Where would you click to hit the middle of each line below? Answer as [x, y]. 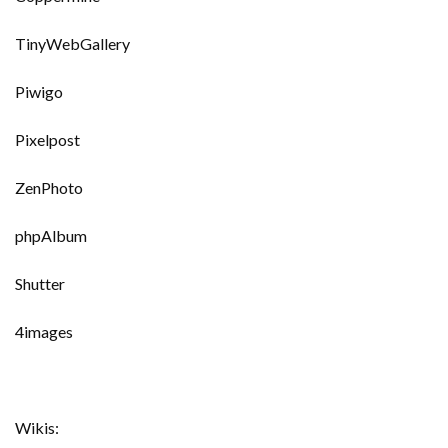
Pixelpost [47, 139]
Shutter [40, 283]
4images [44, 331]
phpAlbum [51, 235]
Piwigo [39, 91]
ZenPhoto [49, 187]
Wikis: [37, 427]
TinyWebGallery [72, 43]
